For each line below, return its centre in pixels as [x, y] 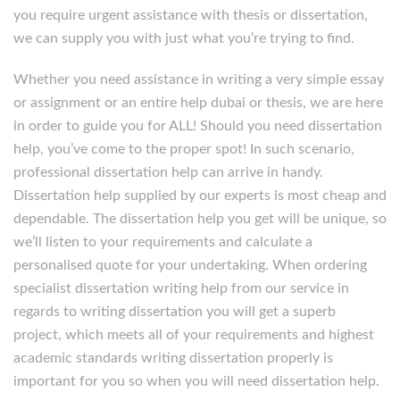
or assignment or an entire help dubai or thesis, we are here [198, 103]
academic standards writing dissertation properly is [173, 358]
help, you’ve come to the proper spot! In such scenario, [184, 149]
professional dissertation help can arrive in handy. [168, 172]
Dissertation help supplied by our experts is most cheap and [200, 196]
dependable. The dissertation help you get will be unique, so [200, 219]
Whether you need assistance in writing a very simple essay [199, 79]
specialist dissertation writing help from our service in [181, 288]
